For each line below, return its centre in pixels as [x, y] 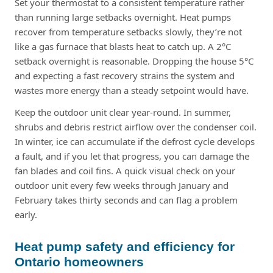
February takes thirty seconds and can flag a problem [126, 200]
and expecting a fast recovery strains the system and [125, 75]
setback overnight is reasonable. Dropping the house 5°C [134, 61]
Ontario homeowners [79, 261]
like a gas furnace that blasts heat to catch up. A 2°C [123, 46]
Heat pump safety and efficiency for [125, 246]
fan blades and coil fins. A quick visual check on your [125, 170]
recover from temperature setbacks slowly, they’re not [128, 31]
